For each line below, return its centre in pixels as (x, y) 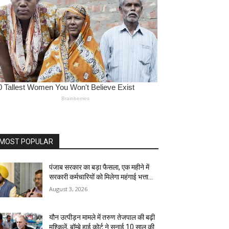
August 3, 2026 (68, 189)
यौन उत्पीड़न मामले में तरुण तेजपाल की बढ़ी (102, 217)
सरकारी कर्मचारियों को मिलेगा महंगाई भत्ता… (101, 177)
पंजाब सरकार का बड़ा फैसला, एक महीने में (99, 167)
